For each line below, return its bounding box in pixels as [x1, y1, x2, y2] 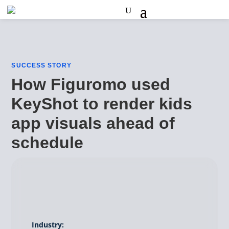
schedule [11, 133, 84, 152]
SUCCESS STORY [11, 62, 72, 69]
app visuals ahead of [11, 114, 175, 132]
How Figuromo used [11, 75, 171, 94]
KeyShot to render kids [11, 95, 193, 113]
